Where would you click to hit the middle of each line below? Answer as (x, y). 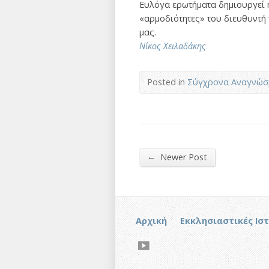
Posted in (167, 82)
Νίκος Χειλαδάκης (173, 46)
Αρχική (151, 221)
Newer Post (183, 157)
